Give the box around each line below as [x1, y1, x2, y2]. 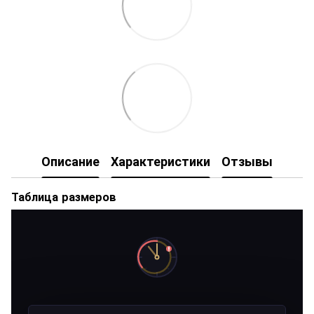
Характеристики [111, 151, 210, 170]
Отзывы [221, 151, 273, 170]
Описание [41, 151, 100, 170]
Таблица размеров [11, 189, 116, 205]
